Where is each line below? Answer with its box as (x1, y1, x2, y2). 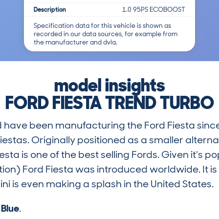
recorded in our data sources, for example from (34, 29, 177, 38)
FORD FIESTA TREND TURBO (5, 91, 214, 114)
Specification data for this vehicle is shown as (34, 21, 171, 30)
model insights (54, 73, 165, 97)
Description (34, 5, 66, 14)
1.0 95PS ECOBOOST (122, 5, 185, 14)
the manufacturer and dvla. (34, 38, 117, 46)
